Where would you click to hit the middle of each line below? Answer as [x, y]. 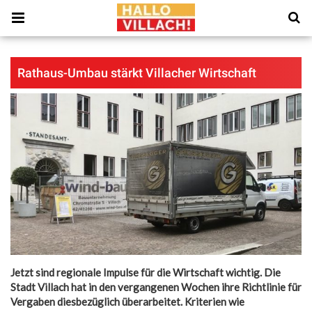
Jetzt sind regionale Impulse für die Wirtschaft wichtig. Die [146, 272]
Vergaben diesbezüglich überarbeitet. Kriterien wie [127, 301]
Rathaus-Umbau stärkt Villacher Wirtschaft [137, 73]
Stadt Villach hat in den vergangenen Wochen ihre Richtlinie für [156, 287]
